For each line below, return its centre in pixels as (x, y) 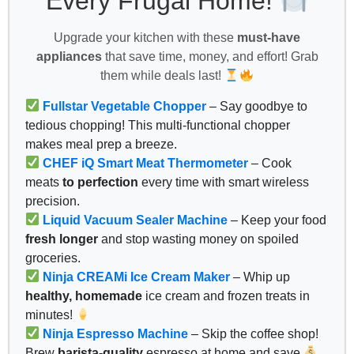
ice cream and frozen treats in (226, 296)
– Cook (270, 163)
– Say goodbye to (257, 106)
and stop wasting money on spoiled (198, 239)
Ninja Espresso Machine (116, 333)
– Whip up (260, 277)
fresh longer (62, 239)
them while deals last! (163, 76)
